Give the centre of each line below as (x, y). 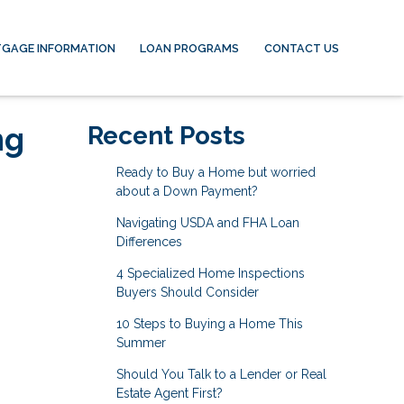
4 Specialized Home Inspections (210, 273)
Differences (149, 242)
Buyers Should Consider (187, 292)
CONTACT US (302, 48)
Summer (141, 343)
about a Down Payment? (187, 191)
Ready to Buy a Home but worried (216, 172)
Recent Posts (166, 136)
